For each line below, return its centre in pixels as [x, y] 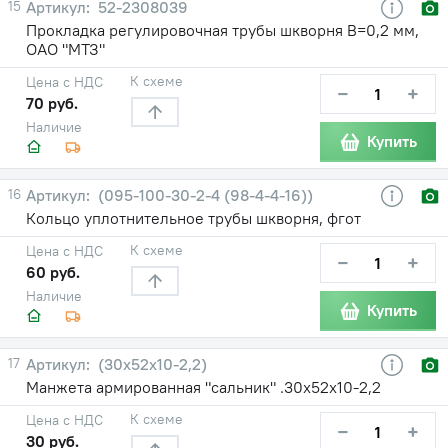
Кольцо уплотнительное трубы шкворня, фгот [193, 217]
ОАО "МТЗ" [65, 48]
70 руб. [52, 102]
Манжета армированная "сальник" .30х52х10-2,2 [203, 386]
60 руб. [53, 271]
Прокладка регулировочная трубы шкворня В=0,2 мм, [222, 29]
